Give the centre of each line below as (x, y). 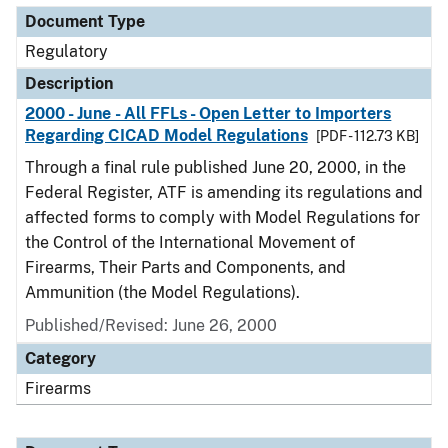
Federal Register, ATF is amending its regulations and (224, 192)
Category (60, 358)
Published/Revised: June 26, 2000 (151, 325)
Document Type (85, 21)
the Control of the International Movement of (190, 242)
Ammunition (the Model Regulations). (162, 292)
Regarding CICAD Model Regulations (166, 135)
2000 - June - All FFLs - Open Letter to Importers (208, 113)
